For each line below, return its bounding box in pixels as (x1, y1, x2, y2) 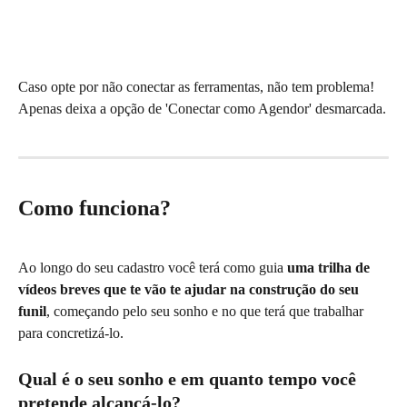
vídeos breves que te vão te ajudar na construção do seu (18, 282, 362, 298)
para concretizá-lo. (18, 325, 127, 342)
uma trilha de (287, 260, 373, 276)
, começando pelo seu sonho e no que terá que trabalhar (46, 303, 367, 320)
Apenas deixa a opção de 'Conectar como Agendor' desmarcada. (18, 100, 386, 116)
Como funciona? (18, 195, 171, 220)
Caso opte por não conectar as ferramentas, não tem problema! (18, 78, 378, 94)
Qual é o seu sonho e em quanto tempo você (18, 368, 361, 389)
